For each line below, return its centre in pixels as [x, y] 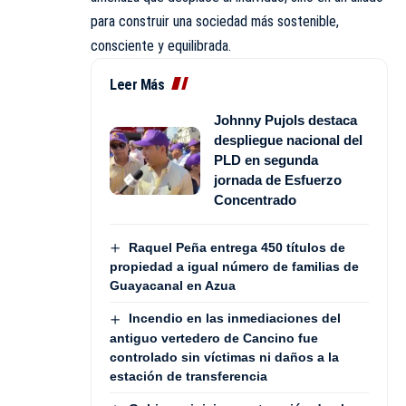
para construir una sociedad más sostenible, [215, 22]
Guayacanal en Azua [173, 286]
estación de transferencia [188, 376]
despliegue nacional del [288, 140]
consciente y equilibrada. [161, 46]
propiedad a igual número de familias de [234, 267]
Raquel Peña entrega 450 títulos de [237, 248]
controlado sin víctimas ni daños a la [224, 357]
